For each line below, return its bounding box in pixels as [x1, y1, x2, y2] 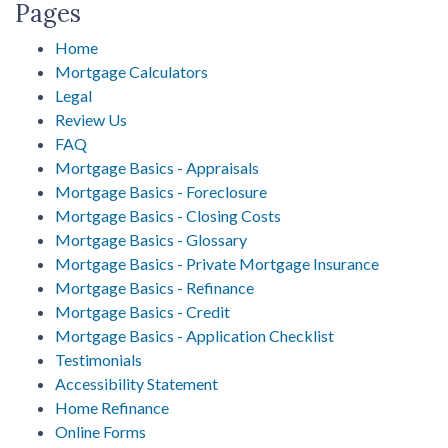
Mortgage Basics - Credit [55, 301, 230, 321]
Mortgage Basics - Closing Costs [55, 205, 281, 225]
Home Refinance [55, 397, 169, 417]
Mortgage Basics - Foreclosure [55, 181, 267, 201]
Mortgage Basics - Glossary [55, 229, 247, 249]
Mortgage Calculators [55, 61, 208, 81]
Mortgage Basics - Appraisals [55, 157, 259, 177]
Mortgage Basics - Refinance [55, 277, 254, 297]
